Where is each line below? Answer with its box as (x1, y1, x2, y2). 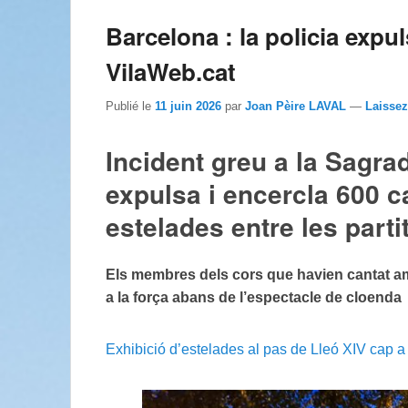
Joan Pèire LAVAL (245, 98, 346, 113)
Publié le (106, 98, 155, 113)
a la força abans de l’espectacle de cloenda (106, 290, 402, 306)
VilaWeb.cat (106, 54, 236, 88)
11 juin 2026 (155, 98, 221, 113)
